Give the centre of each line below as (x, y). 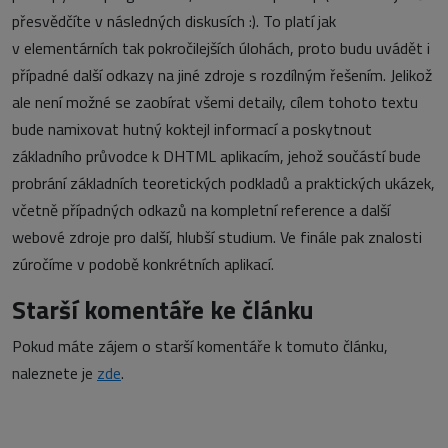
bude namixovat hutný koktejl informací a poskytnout (192, 129)
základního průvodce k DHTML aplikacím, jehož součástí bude (216, 156)
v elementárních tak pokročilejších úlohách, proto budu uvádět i (221, 48)
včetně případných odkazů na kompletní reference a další (201, 210)
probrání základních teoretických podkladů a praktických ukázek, (223, 183)
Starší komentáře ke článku (163, 309)
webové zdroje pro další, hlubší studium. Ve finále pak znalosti (217, 237)
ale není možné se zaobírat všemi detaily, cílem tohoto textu (215, 102)
